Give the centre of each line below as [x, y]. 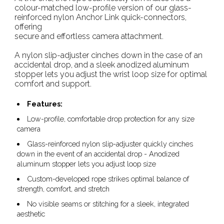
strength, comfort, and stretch [63, 189]
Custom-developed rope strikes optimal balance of [108, 179]
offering [28, 27]
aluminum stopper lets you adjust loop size [86, 164]
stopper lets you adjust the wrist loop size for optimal [110, 74]
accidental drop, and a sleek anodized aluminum [101, 65]
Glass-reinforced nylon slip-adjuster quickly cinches [110, 144]
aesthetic [31, 214]
